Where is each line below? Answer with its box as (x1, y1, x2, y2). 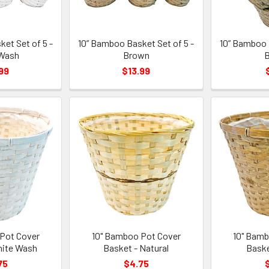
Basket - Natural (103, 242, 169, 254)
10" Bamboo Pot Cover (91, 230, 181, 242)
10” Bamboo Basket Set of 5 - (78, 37, 195, 49)
